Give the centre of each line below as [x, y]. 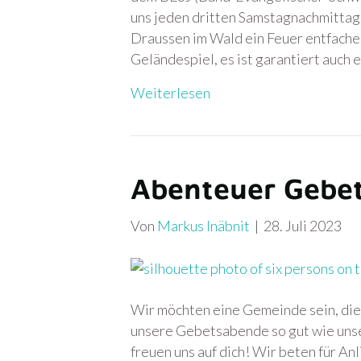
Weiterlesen [170, 92]
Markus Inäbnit [203, 225]
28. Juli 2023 [303, 225]
